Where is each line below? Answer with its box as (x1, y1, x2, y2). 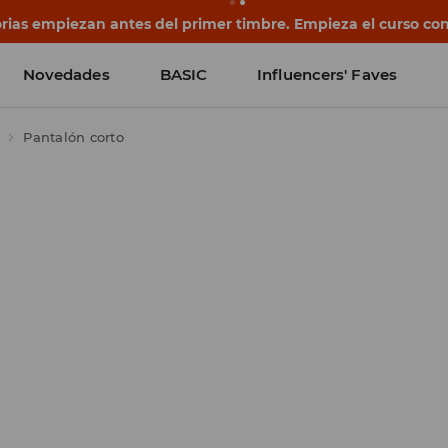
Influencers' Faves (257, 65, 397, 84)
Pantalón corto (23, 129, 124, 145)
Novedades (22, 65, 110, 84)
